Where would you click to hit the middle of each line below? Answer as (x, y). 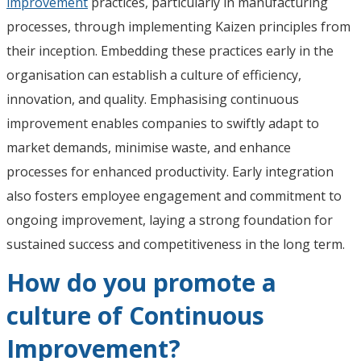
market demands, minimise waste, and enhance (149, 147)
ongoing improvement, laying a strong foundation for (170, 220)
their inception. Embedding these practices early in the (170, 50)
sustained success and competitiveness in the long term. (176, 244)
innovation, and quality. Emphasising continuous (153, 99)
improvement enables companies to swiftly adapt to (163, 123)
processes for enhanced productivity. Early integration (170, 171)
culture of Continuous (135, 315)
